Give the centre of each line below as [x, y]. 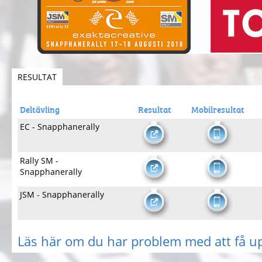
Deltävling [40, 109]
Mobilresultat [218, 109]
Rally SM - [39, 160]
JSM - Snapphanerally [62, 194]
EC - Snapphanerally [60, 126]
